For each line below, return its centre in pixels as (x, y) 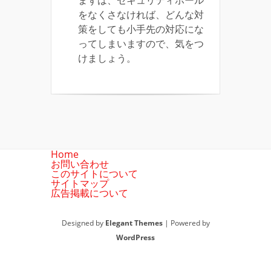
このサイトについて (94, 174)
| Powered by (186, 223)
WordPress (135, 238)
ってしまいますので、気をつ (141, 44)
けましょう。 (107, 58)
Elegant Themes (134, 223)
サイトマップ (80, 184)
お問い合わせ (80, 164)
